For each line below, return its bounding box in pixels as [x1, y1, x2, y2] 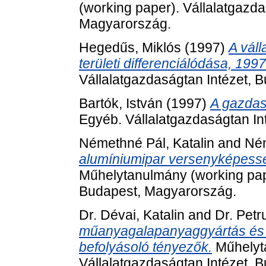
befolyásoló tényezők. [79, 239, 212, 255]
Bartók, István [79, 96, 163, 112]
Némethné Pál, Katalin [79, 135, 214, 151]
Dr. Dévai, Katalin [79, 207, 185, 223]
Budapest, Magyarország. [79, 183, 236, 199]
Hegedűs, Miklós [79, 40, 181, 56]
